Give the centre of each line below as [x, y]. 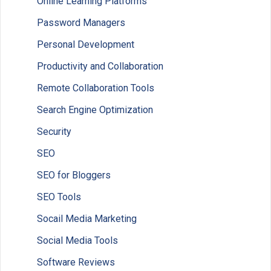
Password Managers [81, 23]
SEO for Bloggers [74, 175]
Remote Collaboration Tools [96, 88]
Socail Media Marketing [87, 219]
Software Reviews [76, 263]
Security [54, 132]
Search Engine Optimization [95, 110]
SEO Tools [59, 197]
